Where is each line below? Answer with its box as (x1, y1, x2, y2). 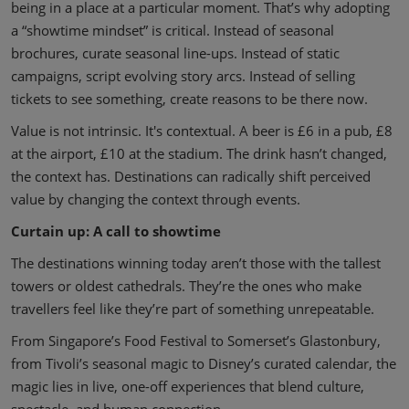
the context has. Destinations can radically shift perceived (11, 167, 371, 185)
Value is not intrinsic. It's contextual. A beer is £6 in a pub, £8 (11, 121, 393, 140)
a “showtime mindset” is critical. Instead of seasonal (11, 21, 334, 39)
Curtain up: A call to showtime (11, 222, 221, 240)
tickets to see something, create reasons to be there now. (11, 89, 368, 108)
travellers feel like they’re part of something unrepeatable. (11, 299, 374, 318)
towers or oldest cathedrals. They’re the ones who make (11, 277, 362, 295)
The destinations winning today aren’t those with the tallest (11, 254, 381, 272)
